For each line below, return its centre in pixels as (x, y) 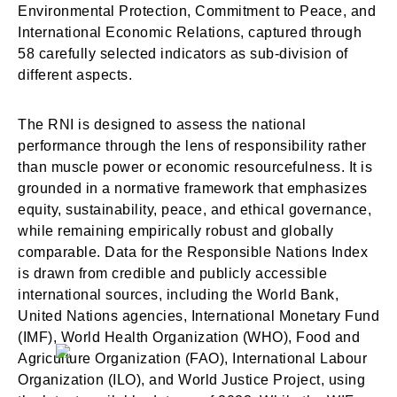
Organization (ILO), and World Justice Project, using (191, 380)
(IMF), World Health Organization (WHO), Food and (189, 337)
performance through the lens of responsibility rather (192, 146)
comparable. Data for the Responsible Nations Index (193, 252)
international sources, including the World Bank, (178, 295)
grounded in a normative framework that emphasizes (193, 188)
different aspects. (75, 75)
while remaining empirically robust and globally (176, 231)
